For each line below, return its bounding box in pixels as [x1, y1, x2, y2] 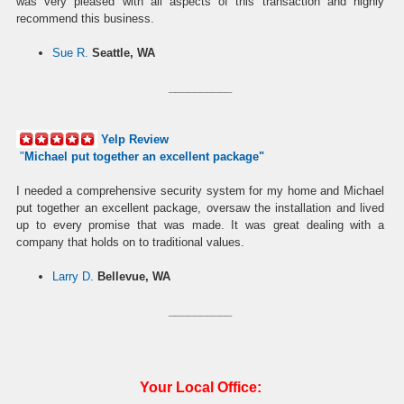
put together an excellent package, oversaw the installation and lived [16, 200, 384, 215]
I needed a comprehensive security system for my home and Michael [16, 183, 384, 197]
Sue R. [52, 45, 88, 60]
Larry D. [52, 269, 94, 283]
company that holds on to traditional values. [16, 234, 244, 249]
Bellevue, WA [97, 269, 170, 283]
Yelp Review [101, 132, 169, 146]
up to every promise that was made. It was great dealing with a [16, 217, 384, 232]
